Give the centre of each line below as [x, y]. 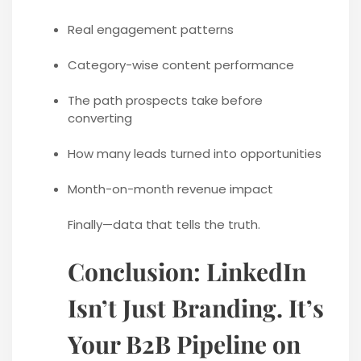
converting [100, 118]
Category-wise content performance [180, 65]
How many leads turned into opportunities [194, 154]
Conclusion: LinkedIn [187, 272]
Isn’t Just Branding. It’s [195, 308]
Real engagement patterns [150, 30]
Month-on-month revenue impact [170, 189]
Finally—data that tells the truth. [164, 225]
